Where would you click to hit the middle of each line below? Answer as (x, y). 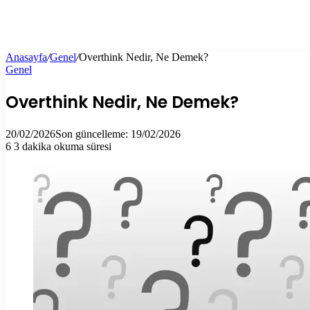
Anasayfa (26, 57)
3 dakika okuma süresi (63, 146)
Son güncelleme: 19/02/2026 (118, 134)
